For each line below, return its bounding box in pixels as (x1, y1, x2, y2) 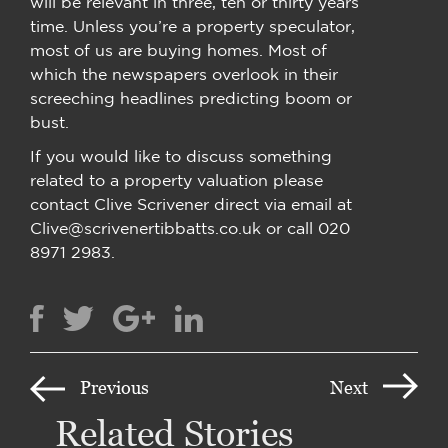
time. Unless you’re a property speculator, (30, 16, 355, 35)
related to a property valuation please (30, 170, 323, 189)
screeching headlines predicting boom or (30, 88, 352, 107)
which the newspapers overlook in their (30, 64, 338, 83)
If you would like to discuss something (30, 146, 332, 165)
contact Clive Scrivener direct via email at (30, 194, 352, 213)
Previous (80, 377, 149, 399)
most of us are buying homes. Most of (30, 40, 327, 59)
